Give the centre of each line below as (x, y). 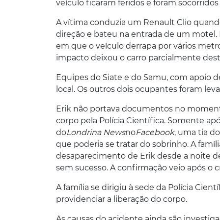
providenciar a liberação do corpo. (122, 199)
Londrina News (96, 133)
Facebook (155, 133)
